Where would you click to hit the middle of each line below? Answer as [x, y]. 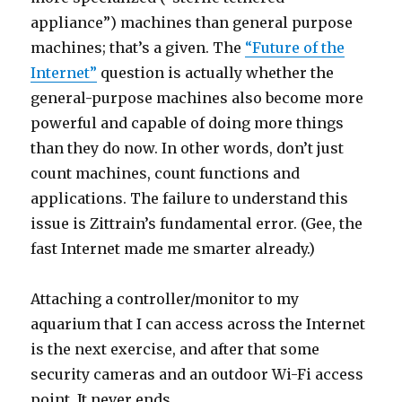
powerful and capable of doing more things [188, 123]
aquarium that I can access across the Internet [198, 324]
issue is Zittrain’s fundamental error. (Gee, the [197, 223]
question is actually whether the [216, 73]
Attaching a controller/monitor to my [165, 299]
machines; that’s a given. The [138, 48]
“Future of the [295, 48]
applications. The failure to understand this [190, 198]
